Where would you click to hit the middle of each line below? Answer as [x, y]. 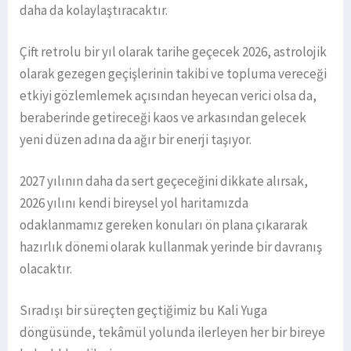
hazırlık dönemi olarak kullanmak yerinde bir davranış [171, 247]
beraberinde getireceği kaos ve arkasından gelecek [163, 118]
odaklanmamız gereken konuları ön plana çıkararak [164, 225]
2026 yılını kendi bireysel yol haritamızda [134, 203]
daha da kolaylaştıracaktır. [94, 11]
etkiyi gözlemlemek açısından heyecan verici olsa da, [168, 96]
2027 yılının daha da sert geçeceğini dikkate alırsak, [164, 181]
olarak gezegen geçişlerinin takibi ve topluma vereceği [173, 74]
